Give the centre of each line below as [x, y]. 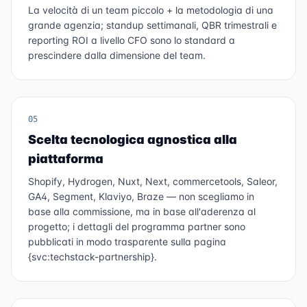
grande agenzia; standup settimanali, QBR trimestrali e [152, 25]
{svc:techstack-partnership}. [93, 257]
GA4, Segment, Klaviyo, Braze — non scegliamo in [141, 196]
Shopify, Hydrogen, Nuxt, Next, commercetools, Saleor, [153, 181]
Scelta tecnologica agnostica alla [133, 139]
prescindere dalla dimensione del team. [117, 55]
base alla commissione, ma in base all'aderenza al [142, 211]
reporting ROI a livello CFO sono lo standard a [132, 40]
